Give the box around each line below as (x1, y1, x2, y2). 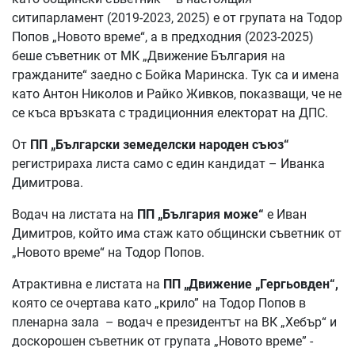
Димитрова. (12, 174, 83, 190)
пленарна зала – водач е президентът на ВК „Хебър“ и (12, 314, 337, 330)
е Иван (264, 206, 307, 222)
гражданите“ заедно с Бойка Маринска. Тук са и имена (12, 67, 339, 82)
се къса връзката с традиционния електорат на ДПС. (12, 105, 328, 120)
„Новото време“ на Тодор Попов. (12, 244, 204, 260)
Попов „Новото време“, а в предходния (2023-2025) (12, 29, 314, 44)
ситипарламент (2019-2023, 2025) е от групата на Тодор (12, 10, 342, 25)
